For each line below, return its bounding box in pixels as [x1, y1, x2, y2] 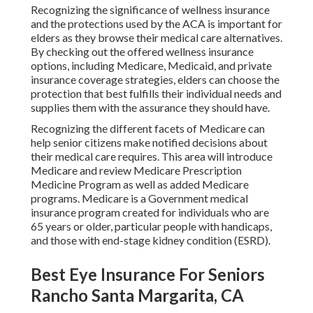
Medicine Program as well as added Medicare [31, 177, 249, 191]
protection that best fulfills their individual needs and [31, 87, 282, 101]
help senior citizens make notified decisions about [31, 136, 268, 150]
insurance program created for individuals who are [31, 205, 269, 219]
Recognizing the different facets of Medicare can [31, 122, 265, 136]
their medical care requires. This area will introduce [31, 150, 272, 163]
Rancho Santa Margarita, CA [31, 285, 244, 306]
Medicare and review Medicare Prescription [31, 163, 242, 177]
